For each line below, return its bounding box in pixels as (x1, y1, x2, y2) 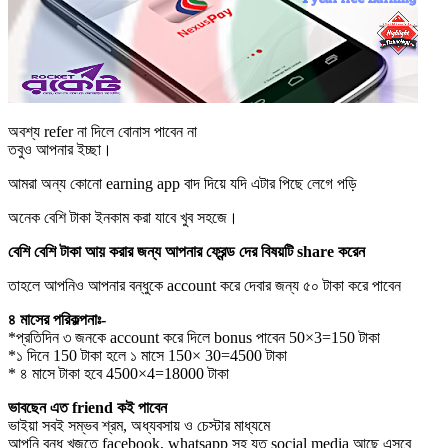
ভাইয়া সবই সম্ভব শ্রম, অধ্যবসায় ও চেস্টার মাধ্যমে (8, 416, 270, 434)
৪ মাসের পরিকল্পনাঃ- (8, 310, 106, 328)
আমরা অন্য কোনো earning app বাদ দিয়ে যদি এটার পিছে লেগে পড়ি (8, 174, 357, 192)
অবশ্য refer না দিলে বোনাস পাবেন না (8, 122, 197, 140)
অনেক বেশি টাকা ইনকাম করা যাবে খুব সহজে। (8, 208, 238, 226)
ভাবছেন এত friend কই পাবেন (8, 398, 167, 416)
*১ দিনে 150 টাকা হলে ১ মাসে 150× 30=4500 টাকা (8, 346, 287, 364)
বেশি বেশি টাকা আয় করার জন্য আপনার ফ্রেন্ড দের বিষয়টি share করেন (8, 242, 365, 260)
